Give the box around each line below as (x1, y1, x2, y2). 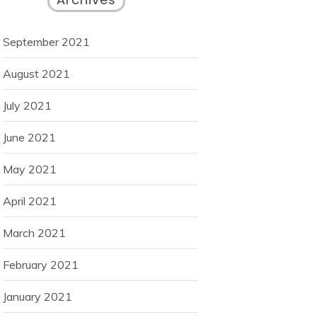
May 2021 (3, 162, 57, 177)
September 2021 (3, 35, 90, 50)
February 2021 (3, 258, 79, 272)
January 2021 (3, 289, 72, 304)
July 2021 (3, 98, 52, 113)
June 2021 (3, 130, 56, 145)
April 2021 (3, 194, 57, 209)
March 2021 (3, 226, 66, 241)
